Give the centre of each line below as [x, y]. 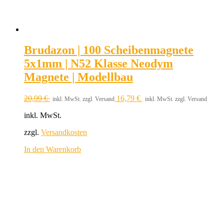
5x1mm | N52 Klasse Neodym [98, 64]
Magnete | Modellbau [78, 77]
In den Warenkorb [52, 149]
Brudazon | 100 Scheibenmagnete [109, 50]
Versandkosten [64, 132]
